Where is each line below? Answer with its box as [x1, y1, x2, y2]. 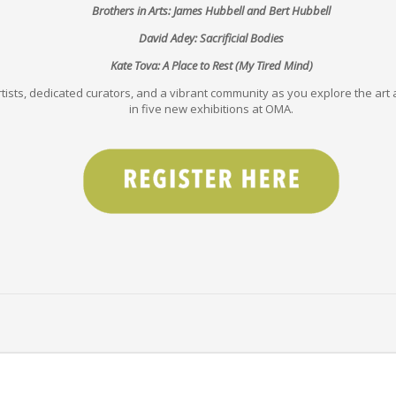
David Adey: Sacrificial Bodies [139, 29, 284, 46]
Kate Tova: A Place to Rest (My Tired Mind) [110, 57, 313, 73]
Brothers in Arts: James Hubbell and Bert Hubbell [92, 2, 331, 19]
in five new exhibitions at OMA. [129, 100, 293, 117]
